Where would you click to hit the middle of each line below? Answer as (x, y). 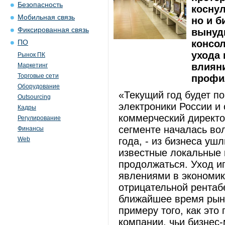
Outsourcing (34, 97)
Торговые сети (38, 76)
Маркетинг (33, 65)
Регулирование (39, 118)
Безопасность (40, 5)
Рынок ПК (31, 55)
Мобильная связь (46, 17)
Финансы (31, 129)
